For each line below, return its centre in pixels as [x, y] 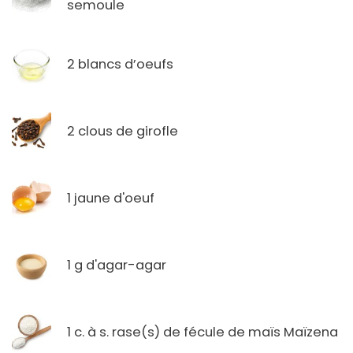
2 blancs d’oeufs [120, 64]
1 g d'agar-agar [117, 265]
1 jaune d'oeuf [111, 198]
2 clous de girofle [123, 131]
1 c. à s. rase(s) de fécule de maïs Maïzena [203, 332]
